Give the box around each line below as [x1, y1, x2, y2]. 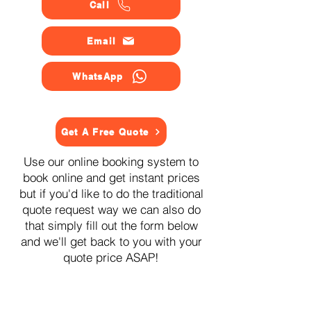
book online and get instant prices [22, 170, 200, 185]
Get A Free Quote [60, 126, 149, 137]
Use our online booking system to [24, 154, 199, 169]
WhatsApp [72, 71, 124, 82]
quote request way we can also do [22, 202, 201, 217]
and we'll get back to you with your [20, 234, 202, 249]
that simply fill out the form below [24, 218, 198, 233]
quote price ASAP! [63, 250, 159, 264]
